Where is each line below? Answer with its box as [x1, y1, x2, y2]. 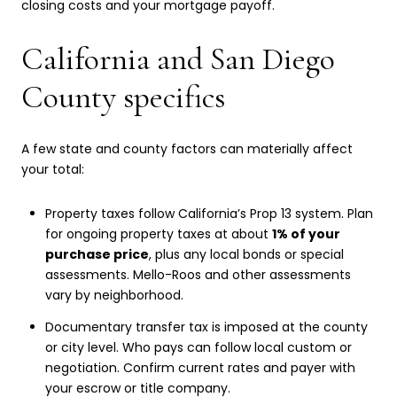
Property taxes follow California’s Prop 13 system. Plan [44, 205, 373, 223]
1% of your [271, 225, 340, 244]
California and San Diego [21, 39, 335, 78]
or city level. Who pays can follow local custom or [44, 339, 352, 357]
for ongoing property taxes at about [44, 225, 272, 244]
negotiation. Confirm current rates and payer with [44, 359, 355, 378]
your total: [21, 160, 84, 179]
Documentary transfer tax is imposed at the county [44, 318, 368, 337]
